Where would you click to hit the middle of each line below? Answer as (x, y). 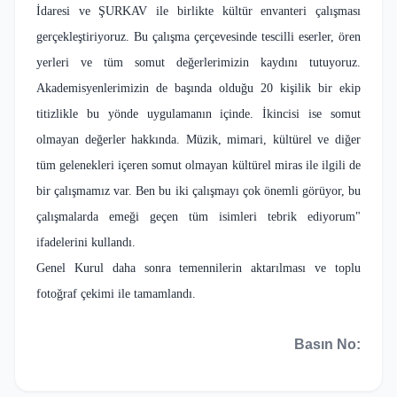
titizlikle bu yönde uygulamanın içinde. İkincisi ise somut (198, 113)
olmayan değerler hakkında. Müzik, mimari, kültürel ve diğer (198, 139)
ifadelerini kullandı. (86, 242)
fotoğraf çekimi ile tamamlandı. (116, 293)
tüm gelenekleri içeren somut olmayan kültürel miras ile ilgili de (198, 165)
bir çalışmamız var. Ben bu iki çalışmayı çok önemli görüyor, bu (198, 191)
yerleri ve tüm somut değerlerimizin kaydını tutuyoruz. (198, 62)
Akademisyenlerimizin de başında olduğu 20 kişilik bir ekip (198, 88)
